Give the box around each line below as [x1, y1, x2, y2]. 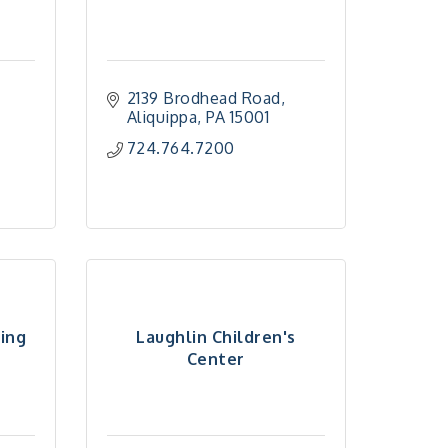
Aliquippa [126, 107, 198, 127]
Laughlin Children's [136, 326, 296, 347]
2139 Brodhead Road [126, 88, 281, 108]
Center [186, 348, 245, 369]
